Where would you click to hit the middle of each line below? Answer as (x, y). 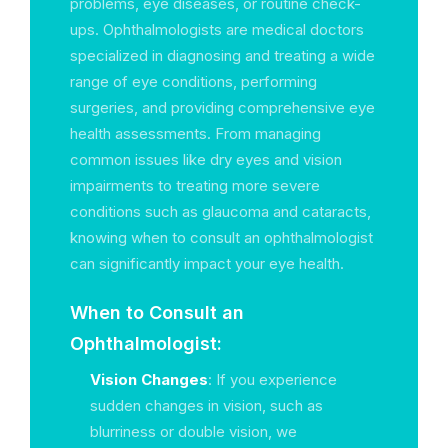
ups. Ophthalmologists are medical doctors (217, 29)
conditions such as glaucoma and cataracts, (220, 211)
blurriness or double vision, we (193, 431)
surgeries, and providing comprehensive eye (222, 107)
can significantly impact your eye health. (207, 263)
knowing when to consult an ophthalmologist (221, 237)
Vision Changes (149, 379)
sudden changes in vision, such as (206, 405)
